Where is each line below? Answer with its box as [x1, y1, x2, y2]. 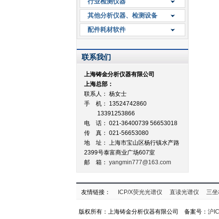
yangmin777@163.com [109, 159, 171, 166]
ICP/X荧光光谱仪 [118, 189, 162, 196]
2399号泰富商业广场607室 [84, 149, 155, 156]
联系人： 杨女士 [84, 90, 127, 97]
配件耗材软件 [88, 26, 126, 33]
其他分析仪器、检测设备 [88, 12, 157, 19]
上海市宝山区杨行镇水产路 [109, 139, 179, 146]
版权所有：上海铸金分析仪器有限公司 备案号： [78, 208, 208, 215]
